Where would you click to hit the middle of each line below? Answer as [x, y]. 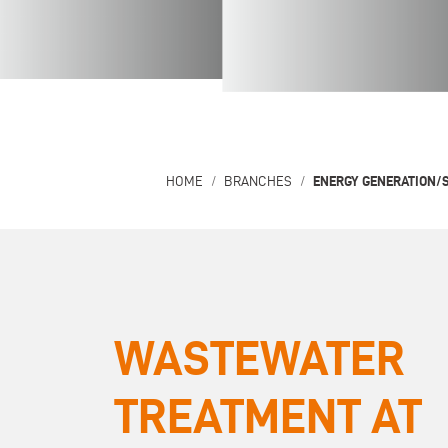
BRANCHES [258, 181]
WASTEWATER [259, 357]
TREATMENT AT [268, 415]
